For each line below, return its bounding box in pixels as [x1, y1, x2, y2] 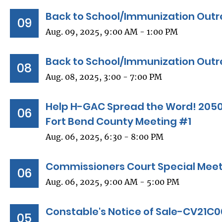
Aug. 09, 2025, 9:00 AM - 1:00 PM [46, 27, 178, 37]
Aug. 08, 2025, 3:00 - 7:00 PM [46, 72, 162, 82]
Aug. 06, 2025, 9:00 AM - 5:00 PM [46, 177, 179, 187]
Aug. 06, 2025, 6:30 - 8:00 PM [46, 132, 164, 142]
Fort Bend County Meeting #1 [46, 114, 191, 129]
